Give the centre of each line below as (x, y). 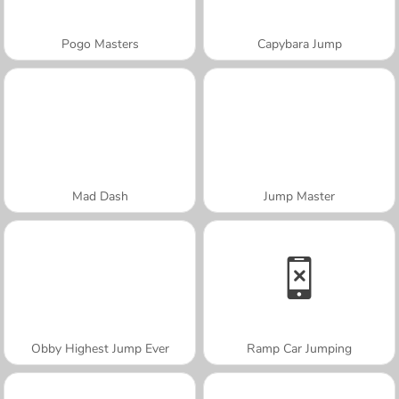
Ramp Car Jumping (299, 348)
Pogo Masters (100, 44)
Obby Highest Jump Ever (100, 348)
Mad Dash (100, 196)
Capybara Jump (299, 44)
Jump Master (299, 196)
